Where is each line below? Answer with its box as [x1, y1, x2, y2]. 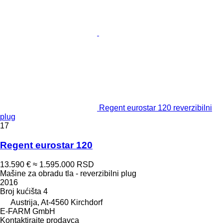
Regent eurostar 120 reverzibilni [99, 104, 212, 112]
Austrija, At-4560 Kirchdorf [10, 198, 103, 207]
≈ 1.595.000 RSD [33, 160, 94, 169]
